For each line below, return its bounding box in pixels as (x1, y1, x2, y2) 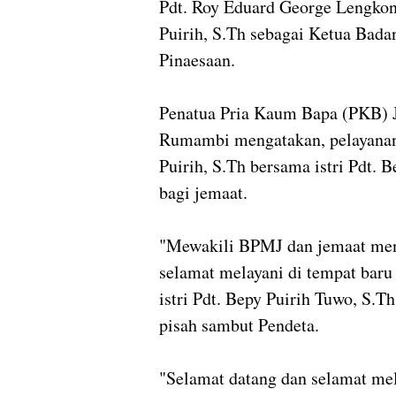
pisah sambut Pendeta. (159, 313, 319, 338)
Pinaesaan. (159, 48, 235, 72)
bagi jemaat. (159, 180, 247, 205)
